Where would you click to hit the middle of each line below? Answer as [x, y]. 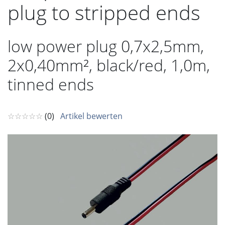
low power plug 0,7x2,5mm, [106, 46]
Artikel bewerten [91, 116]
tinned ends [51, 84]
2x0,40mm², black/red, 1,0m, [109, 65]
